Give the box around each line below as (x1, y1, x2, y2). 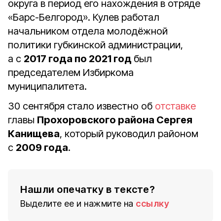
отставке (155, 100, 196, 112)
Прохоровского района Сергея (37, 114, 192, 126)
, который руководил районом (60, 128, 198, 140)
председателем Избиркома (8, 67, 134, 78)
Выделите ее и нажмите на (20, 198, 134, 209)
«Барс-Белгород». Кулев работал (8, 11, 159, 23)
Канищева (8, 128, 60, 140)
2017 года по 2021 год (24, 53, 134, 65)
